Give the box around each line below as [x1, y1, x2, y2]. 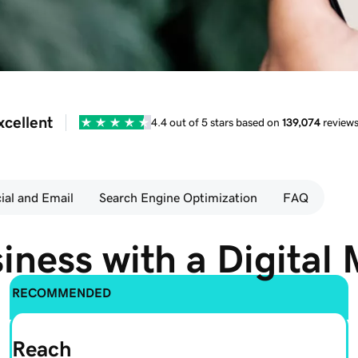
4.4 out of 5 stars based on [151, 116, 282, 128]
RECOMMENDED [12, 285, 111, 299]
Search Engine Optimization [98, 191, 257, 205]
